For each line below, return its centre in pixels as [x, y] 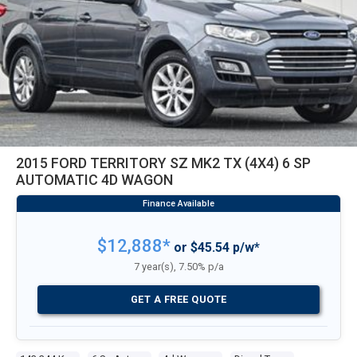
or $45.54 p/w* [215, 247]
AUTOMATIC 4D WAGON [94, 180]
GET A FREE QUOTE [178, 299]
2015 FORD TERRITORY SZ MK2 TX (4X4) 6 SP [163, 163]
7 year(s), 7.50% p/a [178, 267]
